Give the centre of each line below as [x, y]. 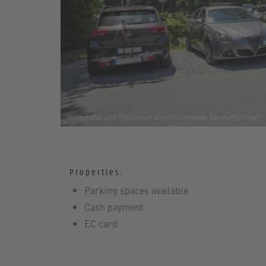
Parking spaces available [136, 190]
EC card [101, 224]
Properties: [96, 173]
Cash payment [114, 207]
